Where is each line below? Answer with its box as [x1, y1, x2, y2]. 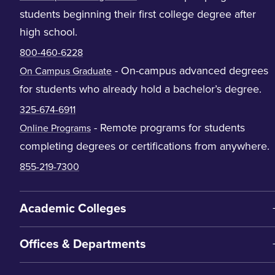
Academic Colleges [20, 201, 126, 216]
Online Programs [20, 122, 91, 134]
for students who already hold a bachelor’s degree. [20, 82, 261, 96]
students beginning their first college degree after [20, 7, 256, 21]
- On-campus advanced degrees [112, 63, 268, 77]
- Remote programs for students [91, 120, 245, 134]
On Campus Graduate [20, 64, 112, 77]
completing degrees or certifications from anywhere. [20, 139, 269, 153]
